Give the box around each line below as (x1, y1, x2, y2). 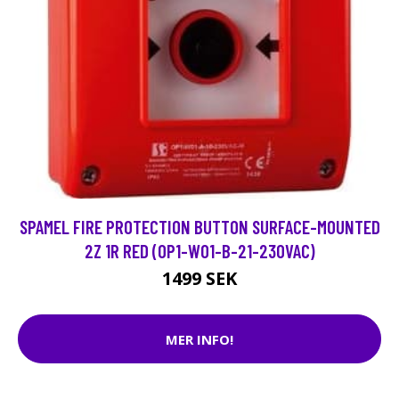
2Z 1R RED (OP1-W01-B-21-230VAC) (84, 240, 315, 263)
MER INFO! (166, 330, 233, 348)
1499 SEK (162, 266, 237, 291)
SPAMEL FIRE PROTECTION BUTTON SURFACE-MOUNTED (19, 216, 380, 239)
